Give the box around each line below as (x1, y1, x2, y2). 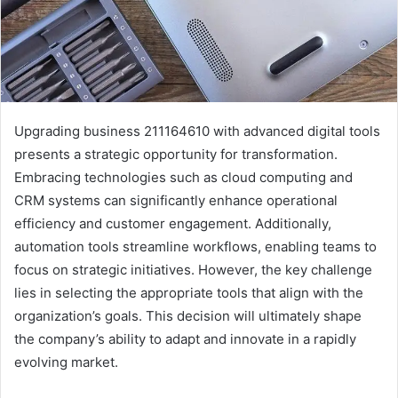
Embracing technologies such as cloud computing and (14, 169, 353, 187)
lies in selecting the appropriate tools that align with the (14, 284, 363, 302)
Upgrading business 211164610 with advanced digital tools (14, 123, 380, 140)
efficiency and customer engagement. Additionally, (14, 215, 331, 233)
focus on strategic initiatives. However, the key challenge (14, 261, 372, 279)
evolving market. (14, 354, 118, 371)
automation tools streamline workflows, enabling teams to (14, 238, 377, 256)
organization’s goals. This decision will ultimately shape (14, 307, 362, 325)
